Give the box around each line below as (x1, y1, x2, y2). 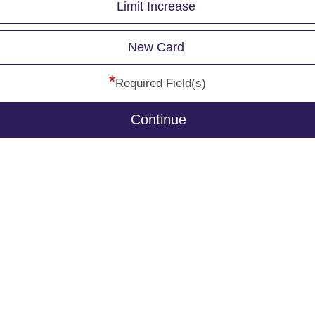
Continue (130, 112, 186, 127)
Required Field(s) (115, 77, 206, 90)
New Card (128, 40, 184, 54)
